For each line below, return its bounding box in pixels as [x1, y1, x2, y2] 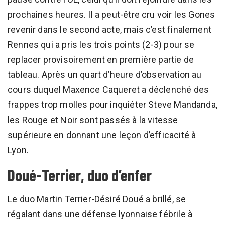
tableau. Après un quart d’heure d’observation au [8, 69, 202, 80]
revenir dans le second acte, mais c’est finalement [8, 24, 211, 35]
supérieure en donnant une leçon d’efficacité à [8, 129, 196, 140]
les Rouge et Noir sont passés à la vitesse [8, 114, 178, 125]
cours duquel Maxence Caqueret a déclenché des [8, 84, 209, 95]
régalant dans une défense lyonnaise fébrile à [8, 208, 193, 219]
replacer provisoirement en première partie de [8, 54, 194, 65]
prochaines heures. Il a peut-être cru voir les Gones [8, 9, 215, 20]
